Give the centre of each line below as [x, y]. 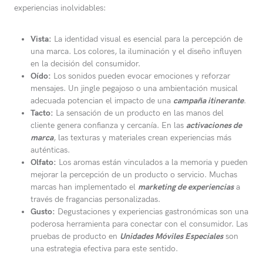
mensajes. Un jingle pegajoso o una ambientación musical [134, 89]
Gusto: [43, 212]
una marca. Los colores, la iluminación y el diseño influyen [136, 52]
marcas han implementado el [84, 187]
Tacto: [42, 113]
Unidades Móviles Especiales [171, 237]
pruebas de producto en [75, 237]
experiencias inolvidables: [60, 8]
